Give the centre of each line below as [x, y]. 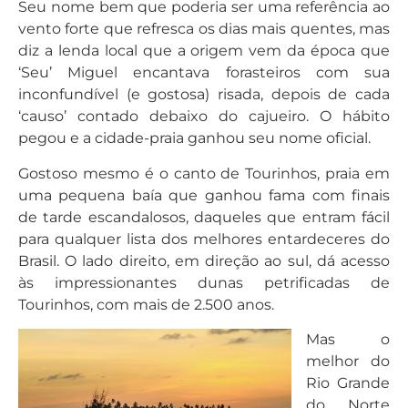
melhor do [348, 362]
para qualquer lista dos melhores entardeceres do [204, 239]
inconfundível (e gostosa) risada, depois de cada [204, 95]
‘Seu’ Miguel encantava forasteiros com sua [204, 73]
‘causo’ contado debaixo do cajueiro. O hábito [204, 117]
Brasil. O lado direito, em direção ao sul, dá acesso [204, 260]
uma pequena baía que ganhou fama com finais [204, 195]
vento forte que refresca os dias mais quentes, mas [204, 29]
